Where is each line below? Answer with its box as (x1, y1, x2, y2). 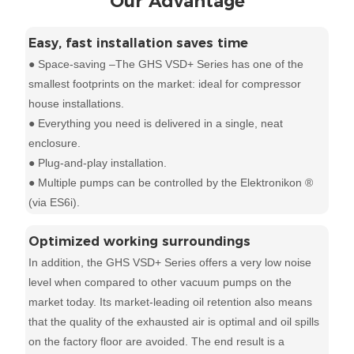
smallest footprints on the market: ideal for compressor (28, 77, 302, 91)
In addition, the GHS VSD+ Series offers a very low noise (28, 256, 312, 269)
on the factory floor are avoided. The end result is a (28, 335, 285, 348)
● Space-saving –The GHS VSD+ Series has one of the (28, 58, 304, 71)
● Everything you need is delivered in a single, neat (28, 117, 284, 130)
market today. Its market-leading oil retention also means (28, 296, 313, 309)
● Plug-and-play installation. (28, 156, 168, 170)
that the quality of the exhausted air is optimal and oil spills (28, 315, 320, 329)
